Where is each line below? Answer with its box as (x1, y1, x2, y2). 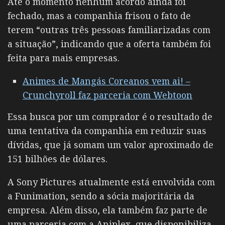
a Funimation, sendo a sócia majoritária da (8, 189, 194, 202)
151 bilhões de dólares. (8, 152, 107, 165)
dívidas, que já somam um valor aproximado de (8, 138, 213, 151)
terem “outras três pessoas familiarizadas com (8, 24, 210, 36)
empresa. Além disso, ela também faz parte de (8, 203, 207, 216)
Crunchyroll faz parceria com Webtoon (23, 88, 192, 101)
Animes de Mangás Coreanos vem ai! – (23, 74, 190, 87)
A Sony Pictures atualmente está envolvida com (8, 175, 215, 188)
